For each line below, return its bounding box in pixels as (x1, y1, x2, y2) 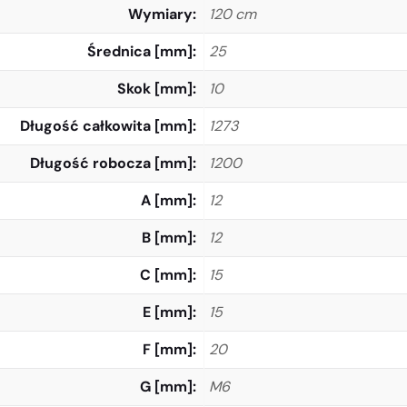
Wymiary (128, 5, 193, 25)
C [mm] (140, 265, 193, 285)
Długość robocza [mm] (30, 154, 193, 174)
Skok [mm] (117, 79, 193, 99)
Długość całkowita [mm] (20, 116, 193, 136)
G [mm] (140, 377, 193, 397)
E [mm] (143, 303, 193, 323)
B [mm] (142, 228, 193, 248)
